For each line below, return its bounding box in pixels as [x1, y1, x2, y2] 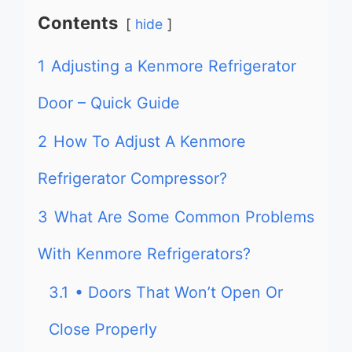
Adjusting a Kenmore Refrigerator [51, 57, 296, 75]
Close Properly [49, 320, 157, 339]
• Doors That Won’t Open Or [75, 283, 283, 302]
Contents [38, 13, 118, 33]
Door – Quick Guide [38, 93, 180, 112]
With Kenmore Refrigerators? [38, 244, 251, 263]
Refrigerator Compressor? [38, 169, 227, 188]
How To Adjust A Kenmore [53, 132, 246, 151]
